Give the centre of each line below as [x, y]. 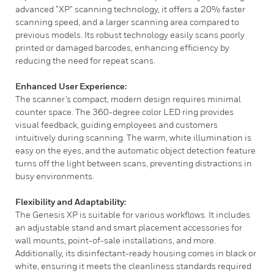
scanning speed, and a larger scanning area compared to [127, 22]
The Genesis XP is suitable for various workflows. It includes [133, 214]
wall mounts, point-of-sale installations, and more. [116, 240]
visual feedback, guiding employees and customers [117, 124]
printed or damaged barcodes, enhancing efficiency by [122, 47]
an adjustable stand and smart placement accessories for [129, 227]
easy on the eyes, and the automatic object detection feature [135, 150]
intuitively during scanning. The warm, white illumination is [133, 137]
